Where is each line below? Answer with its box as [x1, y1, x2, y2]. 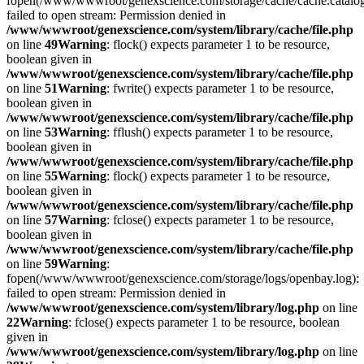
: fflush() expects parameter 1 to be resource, [106, 125, 333, 139]
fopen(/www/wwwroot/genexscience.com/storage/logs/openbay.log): [6, 271, 359, 285]
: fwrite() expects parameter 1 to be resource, [106, 81, 334, 95]
